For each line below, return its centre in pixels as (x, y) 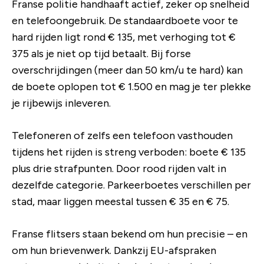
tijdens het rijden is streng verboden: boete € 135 (129, 152)
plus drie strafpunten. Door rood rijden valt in (119, 168)
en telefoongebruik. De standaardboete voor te (125, 20)
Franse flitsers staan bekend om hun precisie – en (130, 234)
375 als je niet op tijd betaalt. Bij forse (101, 53)
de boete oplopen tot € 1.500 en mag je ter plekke (131, 86)
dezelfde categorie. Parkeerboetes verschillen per (131, 185)
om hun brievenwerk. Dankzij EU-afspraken (114, 250)
